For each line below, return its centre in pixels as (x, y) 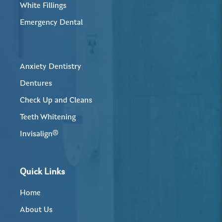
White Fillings (43, 6)
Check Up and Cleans (56, 101)
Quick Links (42, 173)
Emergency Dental (51, 23)
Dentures (36, 84)
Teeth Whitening (48, 118)
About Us (36, 210)
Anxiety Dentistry (51, 67)
